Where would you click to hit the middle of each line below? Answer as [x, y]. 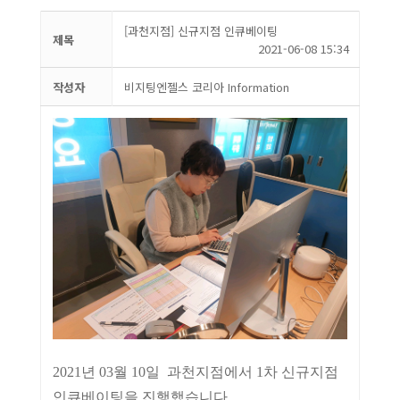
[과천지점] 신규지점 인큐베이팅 [200, 31]
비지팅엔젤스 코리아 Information [206, 87]
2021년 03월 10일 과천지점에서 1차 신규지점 [195, 371]
